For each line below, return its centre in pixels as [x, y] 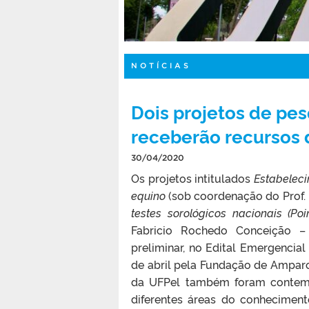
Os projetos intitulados [192, 178]
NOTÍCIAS [161, 65]
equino [150, 195]
